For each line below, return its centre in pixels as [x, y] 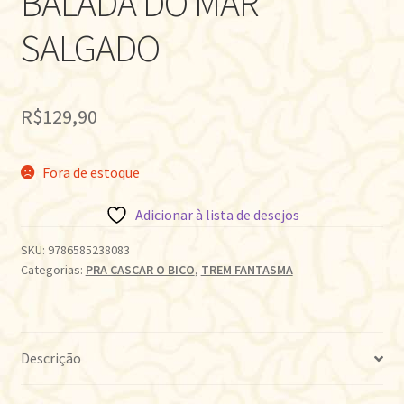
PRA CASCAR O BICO [140, 270]
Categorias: [53, 270]
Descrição [50, 358]
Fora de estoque [92, 172]
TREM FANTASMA [247, 270]
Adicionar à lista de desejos [217, 215]
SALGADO [90, 48]
